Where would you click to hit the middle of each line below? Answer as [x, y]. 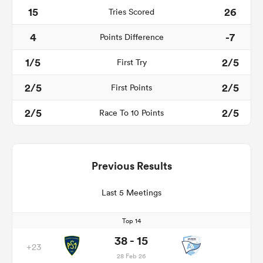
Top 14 [131, 220]
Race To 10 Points [131, 112]
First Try [131, 62]
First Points [131, 87]
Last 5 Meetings [131, 192]
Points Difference [131, 37]
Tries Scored [131, 11]
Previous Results [131, 165]
